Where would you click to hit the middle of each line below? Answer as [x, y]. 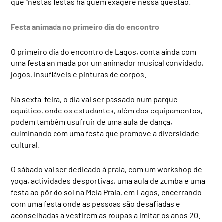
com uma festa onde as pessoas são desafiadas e [96, 203]
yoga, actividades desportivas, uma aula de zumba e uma [108, 180]
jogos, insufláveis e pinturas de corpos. [79, 74]
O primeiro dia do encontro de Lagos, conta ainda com [104, 51]
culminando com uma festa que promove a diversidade [105, 133]
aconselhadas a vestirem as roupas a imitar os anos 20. [106, 215]
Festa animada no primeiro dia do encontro [85, 26]
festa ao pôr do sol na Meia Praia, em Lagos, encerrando [107, 192]
